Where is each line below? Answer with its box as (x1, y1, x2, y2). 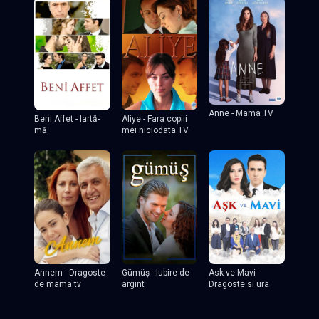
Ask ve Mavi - (209, 267, 261, 278)
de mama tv (34, 278, 81, 289)
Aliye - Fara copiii (121, 113, 187, 124)
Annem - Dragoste (34, 267, 105, 278)
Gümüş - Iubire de (121, 267, 189, 278)
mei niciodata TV (121, 125, 189, 135)
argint (121, 278, 145, 289)
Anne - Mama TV (209, 108, 274, 119)
